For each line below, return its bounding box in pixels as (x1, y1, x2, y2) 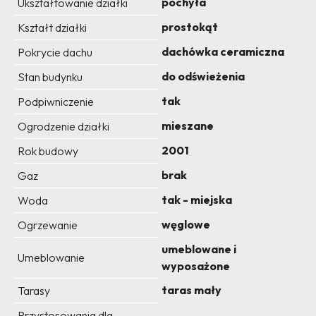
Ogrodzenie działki (18, 119, 109, 134)
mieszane (162, 119, 214, 133)
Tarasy (18, 284, 50, 298)
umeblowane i (162, 242, 236, 257)
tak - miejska (162, 193, 232, 207)
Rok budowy (18, 144, 78, 159)
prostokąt (162, 20, 218, 35)
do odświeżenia (162, 69, 245, 84)
